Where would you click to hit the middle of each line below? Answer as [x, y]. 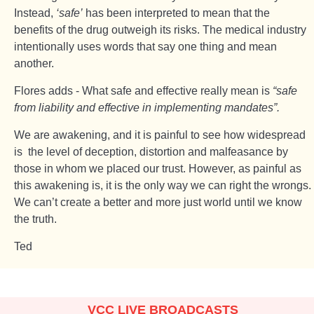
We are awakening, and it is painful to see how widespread [160, 135]
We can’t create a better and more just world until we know [158, 202]
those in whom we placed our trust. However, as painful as [158, 169]
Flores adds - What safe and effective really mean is [143, 91]
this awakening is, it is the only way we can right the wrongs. [163, 185]
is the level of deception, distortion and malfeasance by [151, 152]
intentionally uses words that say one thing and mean [145, 47]
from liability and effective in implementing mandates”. [148, 108]
